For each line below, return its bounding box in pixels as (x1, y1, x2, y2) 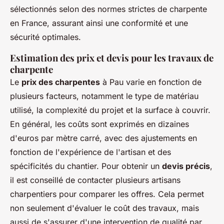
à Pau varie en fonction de (100, 77, 201, 87)
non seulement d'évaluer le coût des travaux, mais (10, 203, 199, 213)
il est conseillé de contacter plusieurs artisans (10, 175, 180, 185)
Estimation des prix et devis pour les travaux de (10, 51, 213, 64)
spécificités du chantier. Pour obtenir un (10, 161, 162, 171)
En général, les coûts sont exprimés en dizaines (10, 119, 189, 129)
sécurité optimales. (10, 32, 81, 42)
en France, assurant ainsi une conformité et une (10, 18, 188, 28)
